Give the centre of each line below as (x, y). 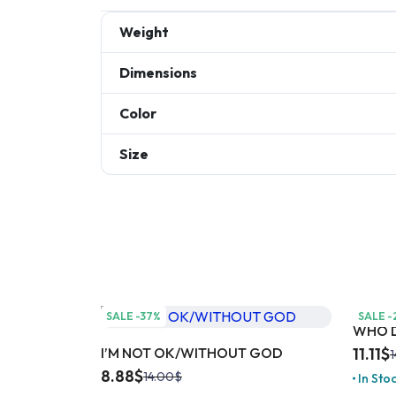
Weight (144, 31)
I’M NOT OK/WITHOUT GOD (192, 352)
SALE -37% (133, 316)
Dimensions (158, 72)
